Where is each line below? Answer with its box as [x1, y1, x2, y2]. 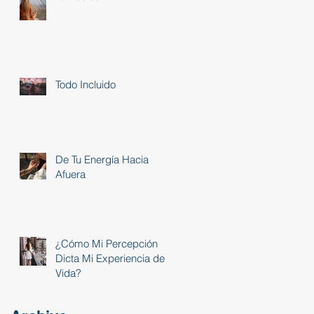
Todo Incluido [55, 77, 116, 91]
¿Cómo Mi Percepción [55, 236, 158, 250]
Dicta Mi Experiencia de [55, 251, 165, 265]
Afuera [55, 167, 86, 181]
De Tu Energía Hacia [55, 152, 149, 166]
